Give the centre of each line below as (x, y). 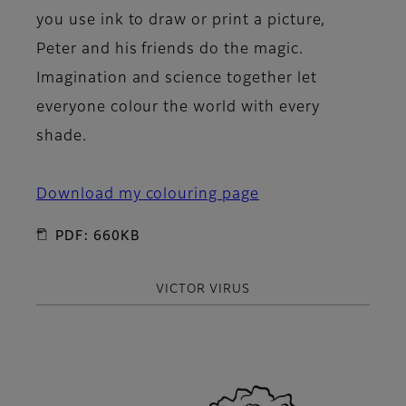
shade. (62, 136)
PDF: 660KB (98, 236)
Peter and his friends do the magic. (170, 49)
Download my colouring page (148, 194)
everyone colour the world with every (178, 107)
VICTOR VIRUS (203, 289)
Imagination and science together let (177, 78)
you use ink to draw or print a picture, (181, 20)
